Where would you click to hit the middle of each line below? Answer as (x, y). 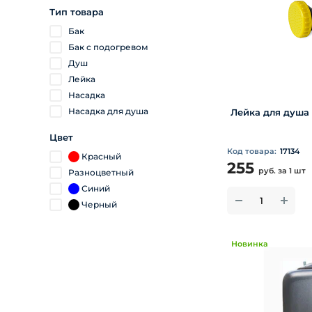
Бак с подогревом (108, 47)
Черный (99, 204)
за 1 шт (292, 171)
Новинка (250, 244)
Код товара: (252, 151)
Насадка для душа (108, 111)
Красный (101, 156)
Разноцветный (101, 172)
